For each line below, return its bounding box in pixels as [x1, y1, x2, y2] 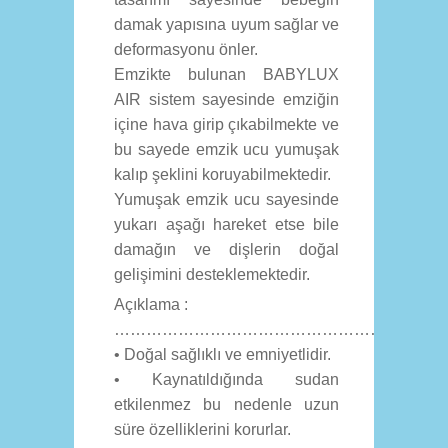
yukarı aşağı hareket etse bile [114, 216, 339, 233]
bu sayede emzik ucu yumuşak [114, 141, 339, 158]
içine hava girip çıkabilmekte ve [114, 116, 339, 133]
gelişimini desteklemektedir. [114, 266, 310, 283]
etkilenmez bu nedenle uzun [114, 396, 339, 413]
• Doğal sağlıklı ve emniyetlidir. [114, 346, 331, 363]
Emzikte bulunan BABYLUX [114, 66, 339, 83]
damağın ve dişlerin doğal [114, 241, 339, 258]
